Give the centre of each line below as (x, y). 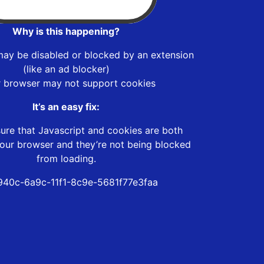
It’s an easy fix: (66, 106)
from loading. (66, 158)
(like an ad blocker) (66, 69)
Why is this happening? (66, 31)
